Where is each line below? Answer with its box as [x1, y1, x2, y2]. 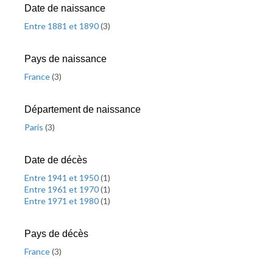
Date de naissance [24, 3, 105, 13]
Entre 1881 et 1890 [24, 21, 101, 31]
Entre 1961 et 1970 [24, 184, 101, 194]
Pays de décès [24, 229, 88, 239]
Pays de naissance [24, 54, 107, 64]
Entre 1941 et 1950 [24, 172, 101, 183]
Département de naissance [24, 104, 141, 115]
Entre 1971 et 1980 [24, 196, 101, 206]
